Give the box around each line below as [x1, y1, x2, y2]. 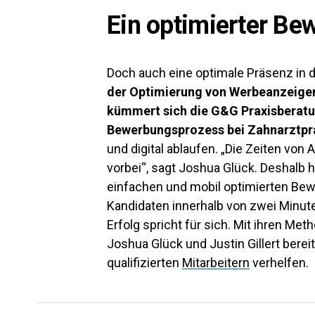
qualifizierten [107, 255, 182, 270]
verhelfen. [250, 255, 311, 270]
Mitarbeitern [182, 255, 250, 270]
